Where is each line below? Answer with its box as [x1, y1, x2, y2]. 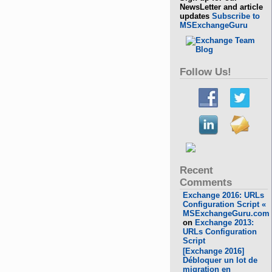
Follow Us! [180, 66, 232, 78]
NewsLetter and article [180, 2, 263, 12]
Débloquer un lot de [183, 256, 258, 265]
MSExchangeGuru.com [183, 209, 270, 218]
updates [180, 12, 212, 21]
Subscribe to [212, 12, 260, 21]
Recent [180, 165, 214, 176]
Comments [180, 177, 233, 188]
